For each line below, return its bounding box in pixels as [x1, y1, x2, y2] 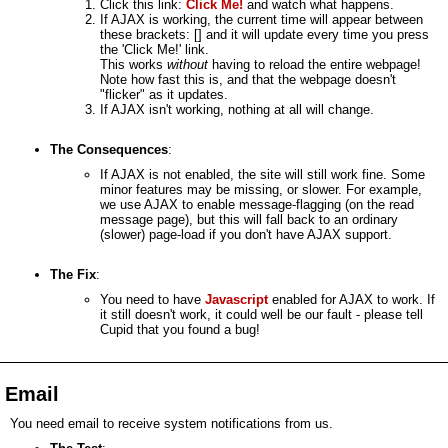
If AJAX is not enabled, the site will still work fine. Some [100, 167, 425, 182]
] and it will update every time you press [198, 27, 429, 42]
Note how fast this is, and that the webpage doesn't [100, 72, 396, 87]
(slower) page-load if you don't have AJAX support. [100, 227, 392, 242]
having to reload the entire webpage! [208, 57, 421, 72]
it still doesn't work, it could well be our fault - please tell [100, 307, 423, 322]
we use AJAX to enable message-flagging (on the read [100, 197, 414, 212]
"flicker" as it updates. [100, 87, 228, 102]
